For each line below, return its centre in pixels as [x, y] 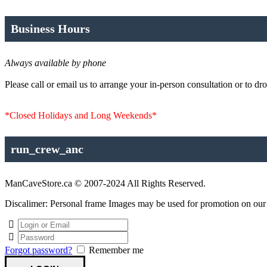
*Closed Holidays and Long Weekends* [81, 115]
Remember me [116, 250]
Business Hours [50, 28]
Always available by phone [55, 63]
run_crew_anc [47, 149]
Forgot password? [38, 250]
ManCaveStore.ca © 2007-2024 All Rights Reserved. [105, 183]
